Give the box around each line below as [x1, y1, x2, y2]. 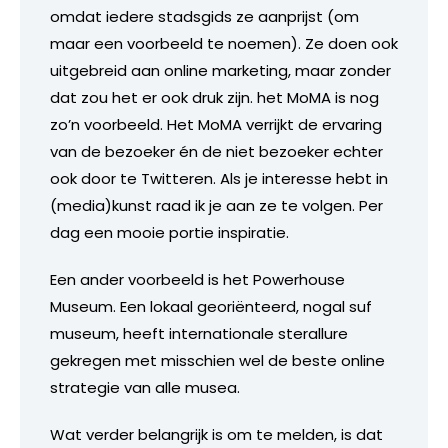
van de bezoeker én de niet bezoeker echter [50, 140, 383, 162]
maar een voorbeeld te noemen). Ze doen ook [50, 32, 398, 54]
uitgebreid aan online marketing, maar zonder [50, 59, 391, 81]
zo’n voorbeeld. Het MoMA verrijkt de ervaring [50, 113, 382, 135]
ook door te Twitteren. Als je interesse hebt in [50, 167, 388, 189]
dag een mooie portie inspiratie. [50, 221, 289, 243]
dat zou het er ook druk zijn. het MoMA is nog [50, 86, 379, 108]
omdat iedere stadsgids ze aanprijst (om [50, 5, 359, 27]
